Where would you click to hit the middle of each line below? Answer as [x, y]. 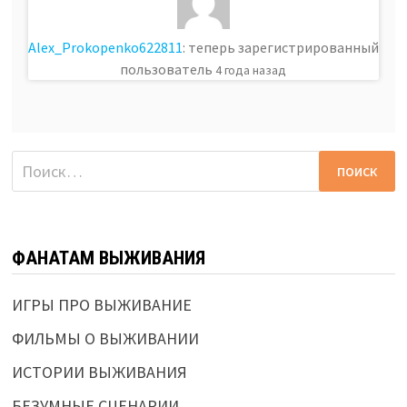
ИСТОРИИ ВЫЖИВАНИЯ [99, 372]
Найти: [35, 163]
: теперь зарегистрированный [280, 48]
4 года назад [251, 70]
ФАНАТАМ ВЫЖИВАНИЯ [108, 258]
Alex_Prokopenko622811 [105, 48]
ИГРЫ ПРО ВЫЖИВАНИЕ [101, 305]
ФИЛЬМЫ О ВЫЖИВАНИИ [105, 339]
